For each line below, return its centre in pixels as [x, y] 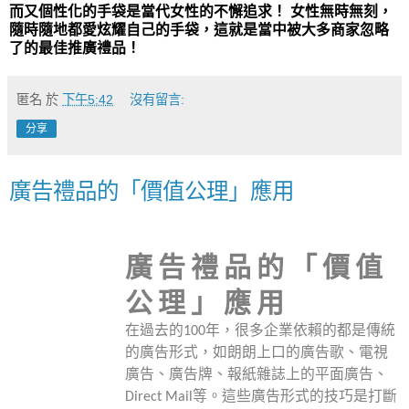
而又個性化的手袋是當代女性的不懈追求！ [148, 11]
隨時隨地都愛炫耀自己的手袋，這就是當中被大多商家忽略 [199, 30]
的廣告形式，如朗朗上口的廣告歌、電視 [256, 353]
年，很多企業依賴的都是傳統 [300, 331]
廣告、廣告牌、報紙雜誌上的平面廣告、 [256, 375]
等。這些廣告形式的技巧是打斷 [294, 397]
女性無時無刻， [341, 11]
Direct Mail [158, 397]
